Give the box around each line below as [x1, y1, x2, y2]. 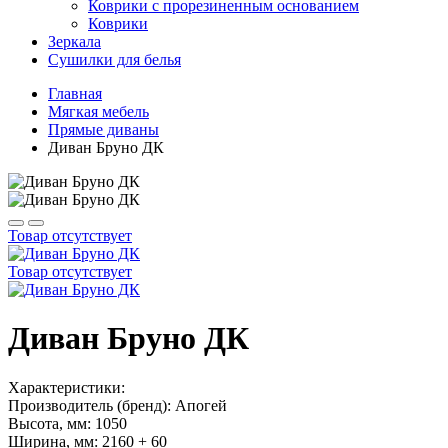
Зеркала [48, 32, 101, 50]
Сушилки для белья [48, 50, 181, 68]
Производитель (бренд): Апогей [8, 396, 227, 414]
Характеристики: [8, 378, 125, 396]
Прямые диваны [48, 120, 159, 138]
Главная [48, 84, 102, 102]
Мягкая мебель [48, 102, 149, 120]
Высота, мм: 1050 [8, 414, 127, 432]
